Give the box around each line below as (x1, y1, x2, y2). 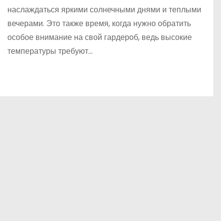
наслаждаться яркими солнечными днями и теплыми (7, 4, 201, 16)
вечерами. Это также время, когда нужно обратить (7, 18, 191, 30)
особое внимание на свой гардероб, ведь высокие (7, 32, 192, 43)
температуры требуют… (7, 45, 93, 57)
